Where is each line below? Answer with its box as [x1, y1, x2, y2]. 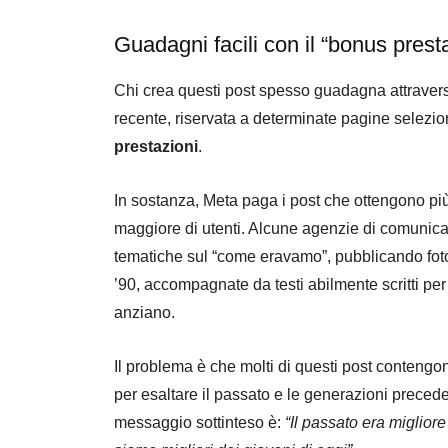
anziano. [114, 303, 175, 321]
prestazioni [114, 137, 198, 155]
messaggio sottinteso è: [114, 413, 285, 431]
